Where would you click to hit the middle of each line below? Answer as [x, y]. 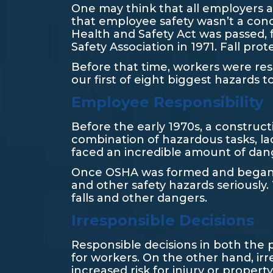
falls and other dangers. [139, 198]
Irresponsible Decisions [163, 220]
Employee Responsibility [167, 102]
